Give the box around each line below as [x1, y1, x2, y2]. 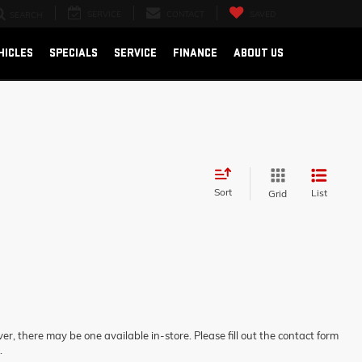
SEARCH [10, 10, 43, 21]
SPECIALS [49, 45, 98, 60]
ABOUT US [234, 45, 284, 60]
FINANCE [173, 45, 217, 60]
